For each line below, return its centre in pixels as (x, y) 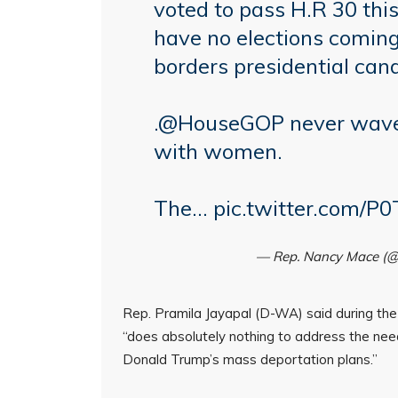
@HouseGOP (221, 123)
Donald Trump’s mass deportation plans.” (250, 359)
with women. (218, 151)
